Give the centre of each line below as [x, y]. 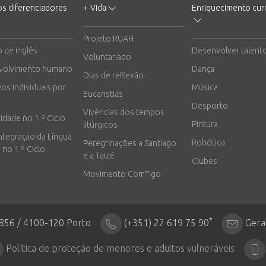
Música [205, 87]
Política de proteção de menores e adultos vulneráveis [120, 248]
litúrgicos [101, 124]
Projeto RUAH [109, 38]
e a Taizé [99, 155]
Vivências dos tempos [124, 112]
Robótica [208, 142]
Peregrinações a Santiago [130, 143]
